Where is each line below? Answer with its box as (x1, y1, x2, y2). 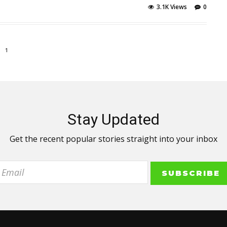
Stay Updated (67, 110, 160, 128)
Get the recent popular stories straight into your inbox (10, 133, 217, 144)
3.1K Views (156, 3, 187, 11)
